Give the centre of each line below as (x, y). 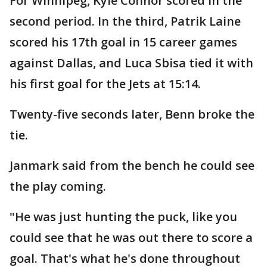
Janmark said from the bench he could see (132, 166)
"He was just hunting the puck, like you (123, 217)
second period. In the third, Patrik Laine (125, 21)
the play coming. (58, 187)
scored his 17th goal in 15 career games (123, 42)
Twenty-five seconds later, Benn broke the (132, 114)
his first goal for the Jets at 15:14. (105, 84)
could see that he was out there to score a (131, 238)
